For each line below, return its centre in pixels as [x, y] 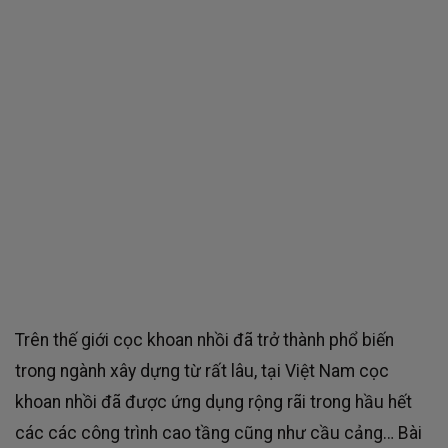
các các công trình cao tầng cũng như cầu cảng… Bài [218, 433]
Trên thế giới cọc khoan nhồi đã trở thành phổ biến [204, 340]
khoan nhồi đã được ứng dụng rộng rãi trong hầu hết [213, 402]
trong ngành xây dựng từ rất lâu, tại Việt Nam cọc [202, 371]
